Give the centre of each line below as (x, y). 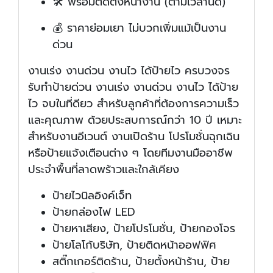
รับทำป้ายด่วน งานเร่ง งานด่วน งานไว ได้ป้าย (133, 87)
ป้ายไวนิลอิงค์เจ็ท (92, 196)
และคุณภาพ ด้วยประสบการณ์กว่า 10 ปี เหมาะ (135, 120)
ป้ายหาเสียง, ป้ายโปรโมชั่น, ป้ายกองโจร (144, 229)
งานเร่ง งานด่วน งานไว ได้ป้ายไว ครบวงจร (129, 71)
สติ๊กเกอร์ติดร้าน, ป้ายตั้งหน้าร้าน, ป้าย (141, 262)
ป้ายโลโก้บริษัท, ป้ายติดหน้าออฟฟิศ (134, 245)
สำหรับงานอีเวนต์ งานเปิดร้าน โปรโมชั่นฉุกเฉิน (134, 137)
